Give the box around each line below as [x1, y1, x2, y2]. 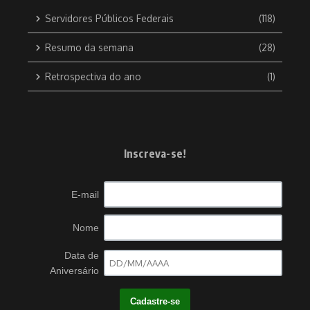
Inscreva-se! [123, 147, 187, 161]
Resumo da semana [45, 42, 134, 53]
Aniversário [50, 265, 100, 276]
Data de [64, 250, 100, 261]
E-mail [71, 189, 100, 200]
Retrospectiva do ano [45, 71, 141, 82]
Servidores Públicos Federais [45, 12, 174, 24]
